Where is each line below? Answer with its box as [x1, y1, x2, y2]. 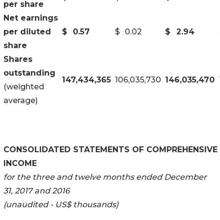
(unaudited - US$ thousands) [3, 199, 118, 209]
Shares [3, 54, 32, 64]
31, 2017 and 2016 [3, 186, 70, 195]
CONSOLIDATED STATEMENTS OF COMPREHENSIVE [3, 144, 218, 154]
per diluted [3, 27, 51, 36]
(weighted [3, 82, 44, 91]
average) [3, 95, 38, 105]
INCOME [3, 158, 37, 168]
